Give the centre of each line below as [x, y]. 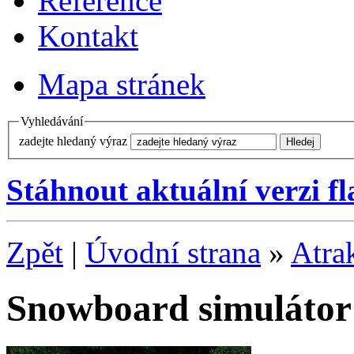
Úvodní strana [173, 252]
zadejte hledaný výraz [73, 141]
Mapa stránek [122, 84]
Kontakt [88, 36]
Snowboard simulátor [179, 309]
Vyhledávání [52, 121]
